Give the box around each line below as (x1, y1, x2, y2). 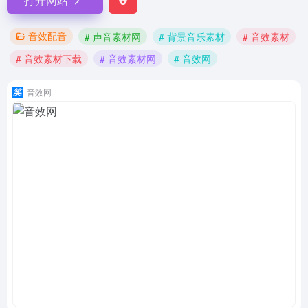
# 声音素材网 (85, 29, 141, 43)
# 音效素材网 (100, 52, 156, 65)
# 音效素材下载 (16, 52, 82, 65)
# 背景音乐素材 (159, 29, 225, 43)
